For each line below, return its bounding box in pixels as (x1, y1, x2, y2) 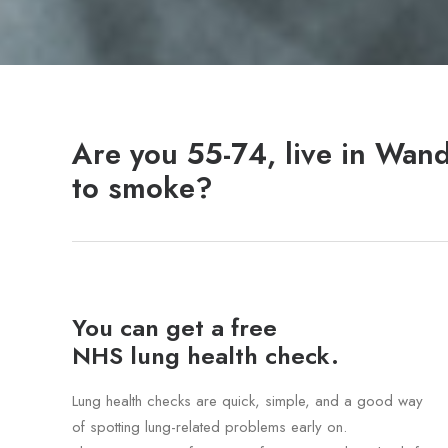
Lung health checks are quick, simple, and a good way (72, 390, 423, 412)
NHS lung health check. (72, 338, 339, 373)
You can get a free (72, 310, 277, 345)
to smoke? (72, 167, 213, 209)
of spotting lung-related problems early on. (72, 416, 347, 438)
